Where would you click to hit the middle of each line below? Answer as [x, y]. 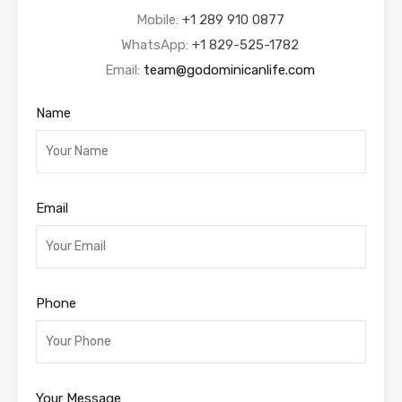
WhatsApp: [157, 45]
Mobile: [159, 20]
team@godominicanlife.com [229, 70]
